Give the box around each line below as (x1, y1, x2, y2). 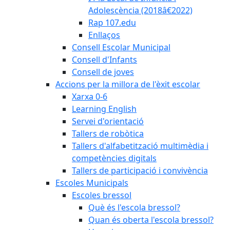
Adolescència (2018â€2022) (88, 5, 193, 16)
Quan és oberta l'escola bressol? (88, 214, 214, 225)
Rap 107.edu (88, 17, 136, 28)
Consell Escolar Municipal (72, 42, 170, 53)
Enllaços (88, 29, 120, 41)
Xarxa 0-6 (72, 91, 107, 102)
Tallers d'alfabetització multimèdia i (72, 140, 208, 151)
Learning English (72, 103, 137, 114)
